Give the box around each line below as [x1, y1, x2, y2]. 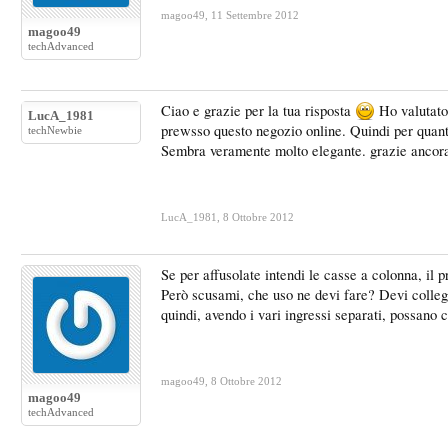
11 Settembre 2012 [211, 9, 299, 21]
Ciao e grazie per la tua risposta [161, 101, 355, 120]
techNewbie [28, 124, 82, 136]
